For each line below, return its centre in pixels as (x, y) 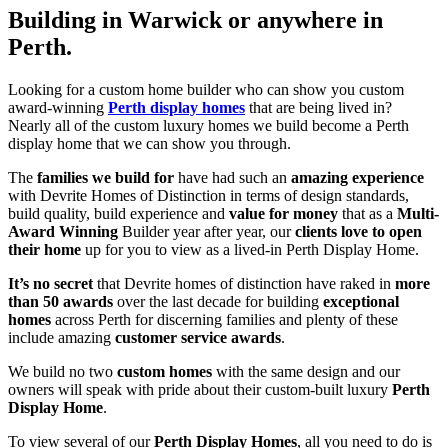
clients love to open (358, 232)
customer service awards (198, 338)
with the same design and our (306, 372)
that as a (367, 214)
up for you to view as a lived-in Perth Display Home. (250, 250)
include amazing (61, 338)
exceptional (361, 302)
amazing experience (355, 178)
